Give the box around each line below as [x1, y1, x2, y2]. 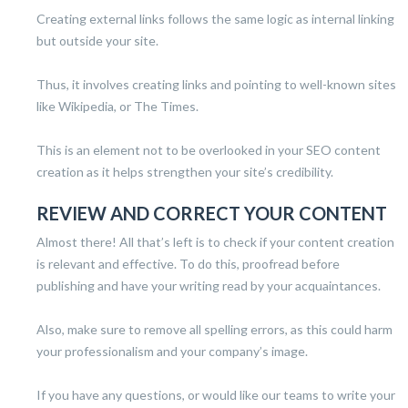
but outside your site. [36, 32, 158, 48]
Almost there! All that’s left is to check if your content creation [36, 233, 394, 250]
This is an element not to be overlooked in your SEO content [36, 141, 381, 158]
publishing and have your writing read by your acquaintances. [36, 277, 381, 293]
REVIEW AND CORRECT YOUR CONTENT [36, 201, 387, 224]
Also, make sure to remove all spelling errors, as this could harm [36, 321, 393, 337]
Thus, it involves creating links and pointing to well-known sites [36, 76, 396, 92]
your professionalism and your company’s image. [36, 342, 308, 359]
